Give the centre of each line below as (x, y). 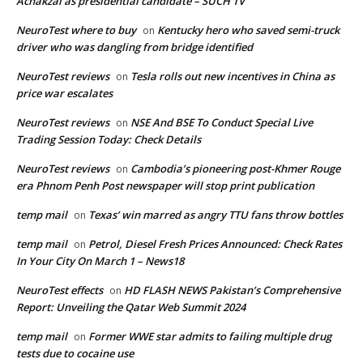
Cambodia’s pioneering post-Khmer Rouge (235, 168)
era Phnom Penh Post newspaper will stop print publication (165, 185)
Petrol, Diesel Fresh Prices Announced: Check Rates (215, 243)
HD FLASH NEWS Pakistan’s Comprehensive (232, 290)
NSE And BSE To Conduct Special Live (222, 122)
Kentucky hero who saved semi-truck (248, 30)
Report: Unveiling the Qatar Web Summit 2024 (131, 307)
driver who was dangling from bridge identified (135, 47)
